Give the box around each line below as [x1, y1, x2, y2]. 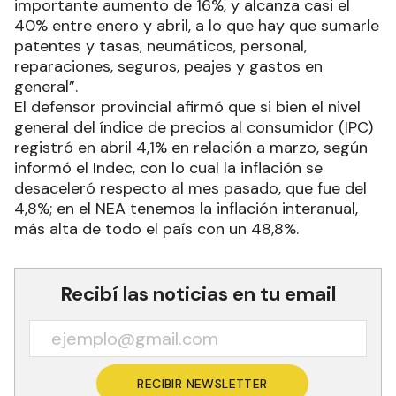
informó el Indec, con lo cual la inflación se [14, 157, 323, 179]
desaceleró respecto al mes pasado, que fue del [14, 178, 367, 200]
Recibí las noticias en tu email [60, 281, 336, 308]
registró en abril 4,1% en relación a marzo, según [14, 137, 368, 159]
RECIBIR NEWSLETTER [137, 376, 268, 392]
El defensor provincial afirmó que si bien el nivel [14, 96, 361, 118]
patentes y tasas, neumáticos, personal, [14, 35, 307, 57]
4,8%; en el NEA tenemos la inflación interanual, [14, 198, 358, 220]
